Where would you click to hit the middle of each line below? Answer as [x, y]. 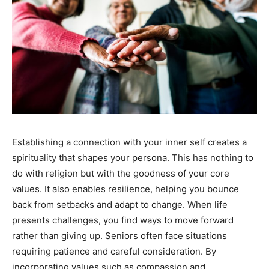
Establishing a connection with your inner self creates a [129, 142]
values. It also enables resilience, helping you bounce [125, 189]
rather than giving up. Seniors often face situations [119, 236]
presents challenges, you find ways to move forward [123, 220]
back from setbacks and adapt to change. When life [120, 205]
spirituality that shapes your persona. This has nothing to [133, 158]
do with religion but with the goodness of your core [121, 174]
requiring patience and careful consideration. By [114, 252]
